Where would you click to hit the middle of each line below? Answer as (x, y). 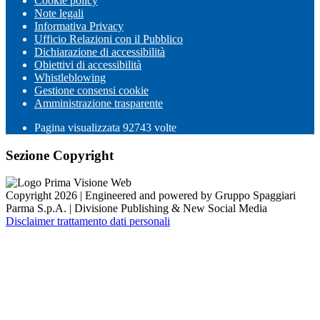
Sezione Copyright (60, 155)
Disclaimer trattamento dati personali (88, 221)
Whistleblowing (70, 77)
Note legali (59, 13)
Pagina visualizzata (79, 127)
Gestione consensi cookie (91, 90)
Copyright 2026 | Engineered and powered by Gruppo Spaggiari (151, 196)
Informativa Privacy (79, 26)
